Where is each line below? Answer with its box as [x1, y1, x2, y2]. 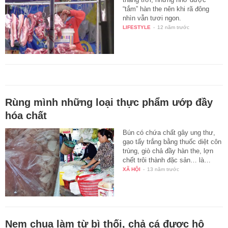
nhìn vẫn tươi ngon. [123, 14, 182, 22]
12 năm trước [157, 24, 190, 30]
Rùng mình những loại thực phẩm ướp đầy [5, 97, 213, 108]
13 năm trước [147, 166, 180, 173]
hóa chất [5, 110, 47, 122]
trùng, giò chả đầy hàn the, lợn [123, 147, 214, 155]
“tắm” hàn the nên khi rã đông [123, 5, 210, 13]
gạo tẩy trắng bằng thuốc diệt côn [123, 138, 222, 146]
